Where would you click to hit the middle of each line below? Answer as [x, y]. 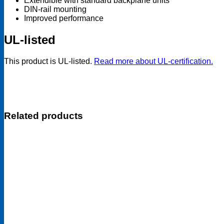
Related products [43, 115]
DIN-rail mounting [55, 9]
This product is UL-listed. [49, 61]
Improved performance [64, 18]
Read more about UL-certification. [153, 61]
